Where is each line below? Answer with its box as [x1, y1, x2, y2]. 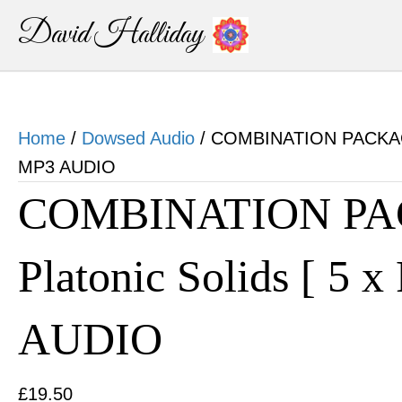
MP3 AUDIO [18, 157, 116, 177]
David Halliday [18, 15, 204, 55]
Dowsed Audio [82, 128, 195, 148]
